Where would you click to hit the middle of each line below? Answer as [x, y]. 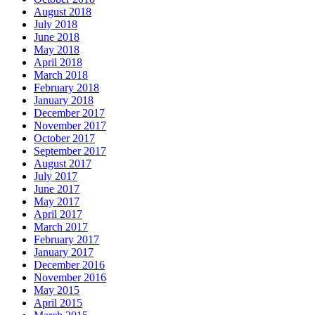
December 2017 [69, 112]
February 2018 [66, 87]
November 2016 [70, 277]
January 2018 [64, 100]
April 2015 [58, 302]
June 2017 [57, 188]
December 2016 [69, 264]
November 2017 [70, 125]
